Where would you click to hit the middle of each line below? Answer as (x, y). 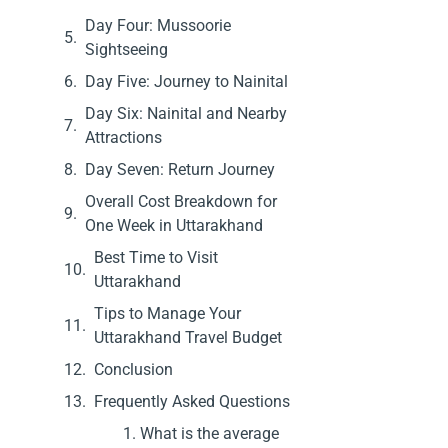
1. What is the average (200, 433)
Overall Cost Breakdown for (180, 201)
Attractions (123, 137)
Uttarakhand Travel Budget (187, 337)
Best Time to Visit (155, 257)
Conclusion (133, 369)
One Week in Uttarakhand (173, 225)
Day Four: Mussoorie (157, 25)
